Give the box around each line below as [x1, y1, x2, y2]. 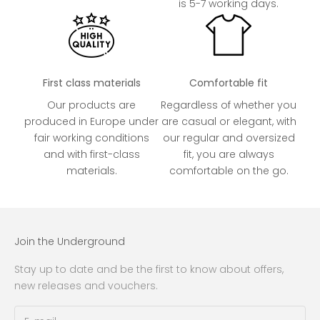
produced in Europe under [24, 114, 159, 129]
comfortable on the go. [169, 163, 289, 178]
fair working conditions [34, 130, 149, 145]
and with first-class [43, 146, 140, 161]
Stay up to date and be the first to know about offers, [14, 261, 284, 276]
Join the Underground [14, 234, 125, 249]
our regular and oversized [162, 130, 295, 145]
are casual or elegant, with [161, 114, 296, 129]
